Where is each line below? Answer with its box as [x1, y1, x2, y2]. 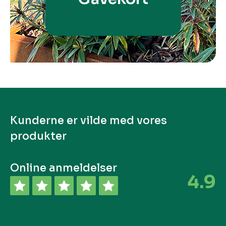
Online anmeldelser [10, 161, 117, 175]
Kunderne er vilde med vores [10, 114, 167, 127]
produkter [10, 129, 67, 143]
